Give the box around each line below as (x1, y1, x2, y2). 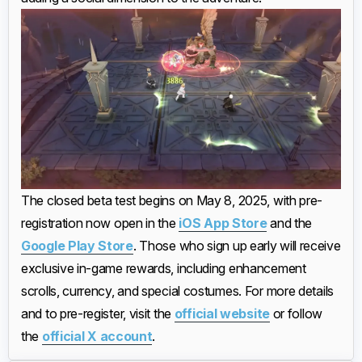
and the (267, 214, 313, 231)
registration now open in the (21, 214, 179, 231)
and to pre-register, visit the (21, 305, 175, 322)
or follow (269, 305, 322, 322)
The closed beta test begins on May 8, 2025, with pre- (21, 192, 323, 208)
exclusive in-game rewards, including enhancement (21, 259, 306, 276)
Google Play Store (21, 237, 133, 254)
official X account (41, 327, 153, 344)
